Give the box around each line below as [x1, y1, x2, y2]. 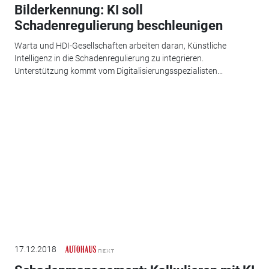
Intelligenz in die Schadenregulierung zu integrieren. [14, 53, 204, 64]
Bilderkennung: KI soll [14, 2, 143, 17]
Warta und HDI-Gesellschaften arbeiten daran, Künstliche [14, 41, 226, 51]
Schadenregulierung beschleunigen [14, 17, 223, 33]
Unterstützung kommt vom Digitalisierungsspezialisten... [14, 66, 223, 76]
